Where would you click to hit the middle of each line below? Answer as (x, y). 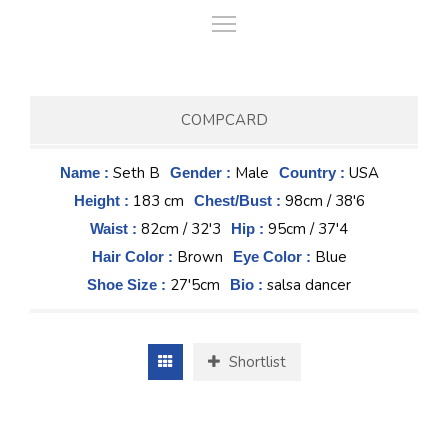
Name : (86, 172)
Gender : (202, 172)
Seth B (136, 173)
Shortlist (255, 362)
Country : (313, 172)
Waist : (115, 228)
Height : (103, 200)
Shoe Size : (128, 284)
